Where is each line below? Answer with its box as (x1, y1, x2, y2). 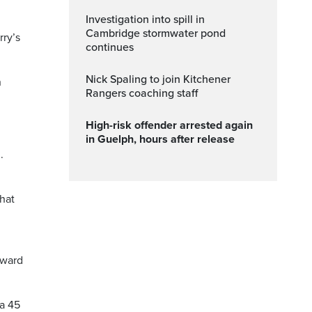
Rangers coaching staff (86, 86, 198, 100)
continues (86, 40, 134, 54)
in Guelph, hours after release (86, 132, 235, 146)
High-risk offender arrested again (86, 118, 94, 132)
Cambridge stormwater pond (86, 26, 226, 40)
